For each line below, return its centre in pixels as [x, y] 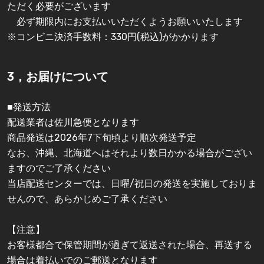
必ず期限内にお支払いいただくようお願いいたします [125, 22]
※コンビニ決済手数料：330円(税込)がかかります [113, 37]
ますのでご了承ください [59, 169]
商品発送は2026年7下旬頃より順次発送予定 [102, 138]
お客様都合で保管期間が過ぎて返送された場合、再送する [130, 245]
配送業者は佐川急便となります [73, 123]
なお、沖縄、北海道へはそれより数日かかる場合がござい [130, 153]
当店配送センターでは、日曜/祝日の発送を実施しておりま [132, 184]
